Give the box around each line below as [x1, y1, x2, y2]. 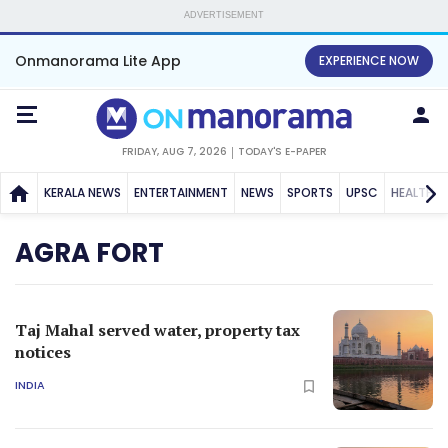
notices [15, 340, 71, 363]
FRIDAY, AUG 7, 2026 [121, 143, 227, 159]
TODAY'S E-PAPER [237, 143, 327, 159]
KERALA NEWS [44, 183, 121, 201]
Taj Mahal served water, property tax [15, 318, 300, 341]
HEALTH [391, 183, 434, 201]
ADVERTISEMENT [184, 10, 264, 20]
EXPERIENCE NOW [319, 52, 419, 69]
